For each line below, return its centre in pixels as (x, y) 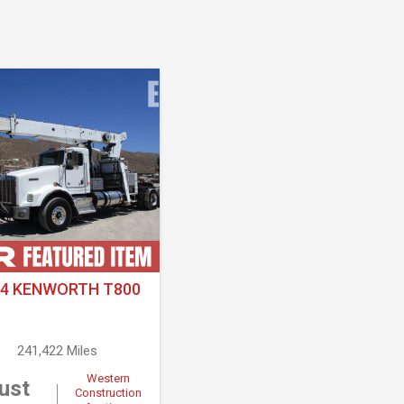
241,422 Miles (57, 351)
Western (109, 379)
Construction (109, 393)
